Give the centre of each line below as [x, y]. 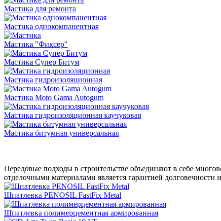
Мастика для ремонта [40, 8]
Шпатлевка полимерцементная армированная [81, 213]
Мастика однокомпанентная [51, 26]
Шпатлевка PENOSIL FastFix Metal [63, 195]
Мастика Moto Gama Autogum [54, 97]
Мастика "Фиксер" [36, 44]
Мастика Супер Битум [42, 62]
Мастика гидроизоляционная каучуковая [73, 115]
